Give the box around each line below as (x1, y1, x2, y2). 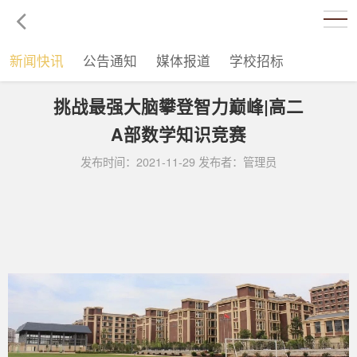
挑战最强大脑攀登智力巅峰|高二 (53, 94, 304, 119)
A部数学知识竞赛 (111, 122, 246, 147)
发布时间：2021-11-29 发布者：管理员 (80, 154, 277, 170)
